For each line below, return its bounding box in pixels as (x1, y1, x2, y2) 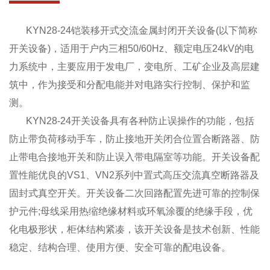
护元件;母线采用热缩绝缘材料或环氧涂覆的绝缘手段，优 (9, 206, 253, 216)
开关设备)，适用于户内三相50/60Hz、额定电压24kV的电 (9, 43, 254, 54)
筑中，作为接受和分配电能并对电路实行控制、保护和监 (9, 79, 250, 90)
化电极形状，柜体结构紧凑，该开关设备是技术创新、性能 (9, 224, 260, 234)
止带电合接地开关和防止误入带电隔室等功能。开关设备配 (9, 151, 260, 162)
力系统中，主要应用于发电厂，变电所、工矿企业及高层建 (9, 61, 260, 72)
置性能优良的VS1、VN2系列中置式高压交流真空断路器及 (9, 169, 259, 180)
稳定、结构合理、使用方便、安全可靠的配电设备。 (9, 242, 231, 253)
